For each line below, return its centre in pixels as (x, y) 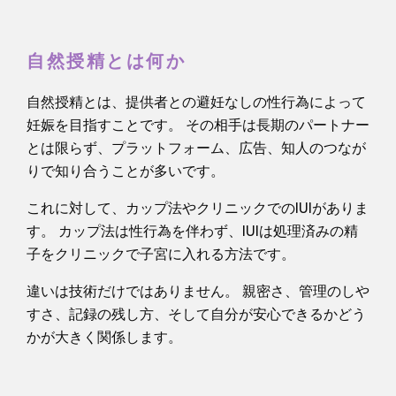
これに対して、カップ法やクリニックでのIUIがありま (198, 208)
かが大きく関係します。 (104, 337)
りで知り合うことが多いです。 (126, 171)
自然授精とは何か (106, 61)
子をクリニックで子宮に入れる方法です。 (161, 254)
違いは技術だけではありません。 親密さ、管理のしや (198, 291)
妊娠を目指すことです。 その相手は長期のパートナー (198, 125)
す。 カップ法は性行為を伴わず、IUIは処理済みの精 (192, 231)
